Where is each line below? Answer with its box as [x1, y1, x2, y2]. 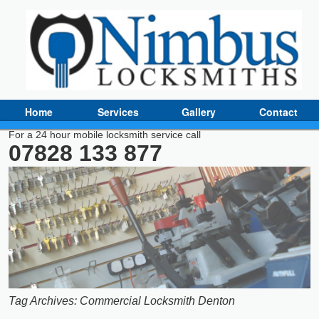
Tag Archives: [9, 295, 77, 308]
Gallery [181, 104, 216, 119]
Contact [258, 104, 298, 119]
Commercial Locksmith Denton [80, 295, 235, 308]
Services [98, 104, 140, 119]
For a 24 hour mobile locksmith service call [9, 128, 201, 140]
